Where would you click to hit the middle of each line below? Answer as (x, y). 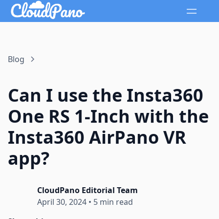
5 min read (113, 202)
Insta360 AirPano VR (97, 137)
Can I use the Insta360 (106, 95)
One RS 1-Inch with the (108, 116)
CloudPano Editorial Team (88, 190)
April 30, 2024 (62, 202)
